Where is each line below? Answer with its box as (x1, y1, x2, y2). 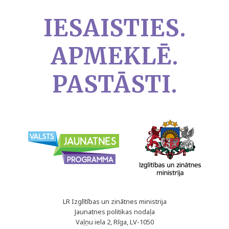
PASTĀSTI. (52, 70, 177, 99)
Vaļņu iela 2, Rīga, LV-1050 (75, 217, 154, 226)
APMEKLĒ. (51, 42, 178, 71)
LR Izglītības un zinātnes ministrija (62, 197, 167, 206)
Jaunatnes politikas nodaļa (74, 207, 155, 216)
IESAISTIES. (43, 14, 186, 42)
